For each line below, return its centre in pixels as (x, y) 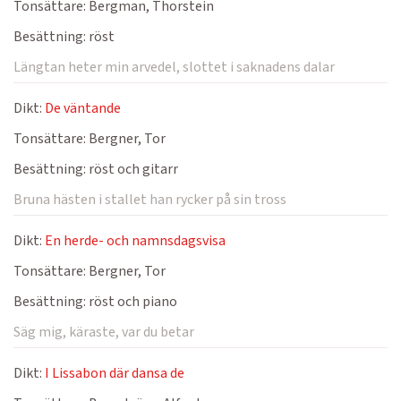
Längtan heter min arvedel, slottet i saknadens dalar (174, 67)
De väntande (83, 108)
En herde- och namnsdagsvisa (135, 241)
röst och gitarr (132, 169)
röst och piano (132, 302)
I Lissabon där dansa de (115, 373)
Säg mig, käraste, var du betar (104, 332)
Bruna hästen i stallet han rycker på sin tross (150, 200)
